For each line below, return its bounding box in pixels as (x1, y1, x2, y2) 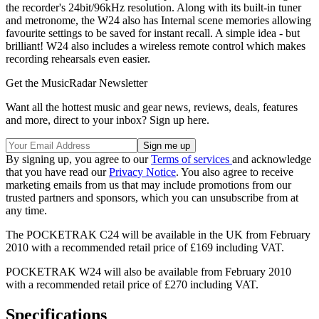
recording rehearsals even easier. (6, 52, 150, 65)
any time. (6, 204, 47, 216)
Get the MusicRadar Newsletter (6, 76, 147, 89)
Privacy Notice (109, 165, 176, 178)
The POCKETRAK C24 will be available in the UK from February (6, 228, 310, 241)
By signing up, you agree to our (6, 152, 151, 165)
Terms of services (151, 152, 232, 165)
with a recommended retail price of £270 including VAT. (6, 278, 258, 291)
